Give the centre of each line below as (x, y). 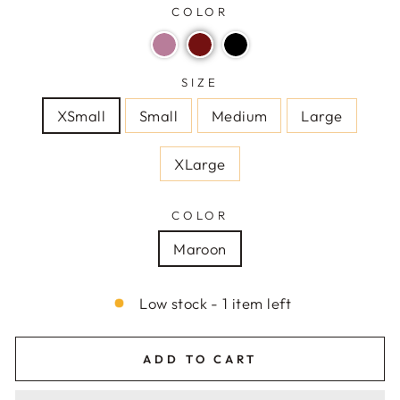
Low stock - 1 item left (216, 303)
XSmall (81, 116)
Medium (240, 116)
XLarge (200, 164)
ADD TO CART (200, 359)
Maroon (200, 249)
